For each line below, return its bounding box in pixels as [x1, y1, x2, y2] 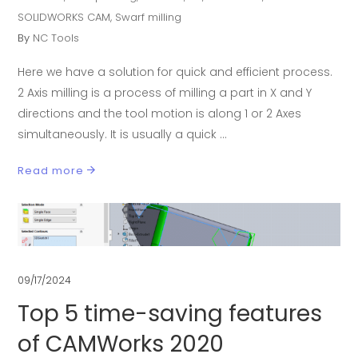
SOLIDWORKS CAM [18, 10, 111, 26]
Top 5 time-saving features [18, 297, 323, 329]
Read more [18, 162, 85, 178]
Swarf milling [115, 10, 182, 26]
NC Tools [33, 30, 80, 46]
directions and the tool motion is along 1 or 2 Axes [18, 105, 302, 122]
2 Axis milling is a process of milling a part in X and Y [18, 85, 312, 101]
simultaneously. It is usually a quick [18, 126, 221, 143]
